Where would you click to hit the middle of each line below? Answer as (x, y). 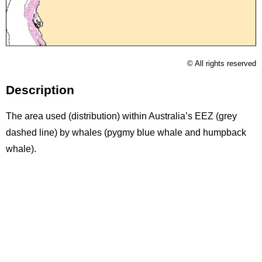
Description (40, 90)
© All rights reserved (222, 63)
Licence (22, 63)
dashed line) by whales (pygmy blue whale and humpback (126, 133)
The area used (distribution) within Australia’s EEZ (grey (121, 116)
